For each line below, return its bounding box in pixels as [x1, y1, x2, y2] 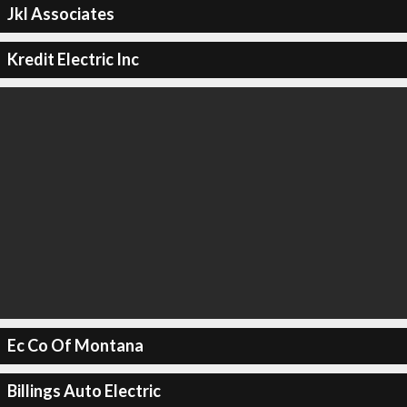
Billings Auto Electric [6, 381, 161, 401]
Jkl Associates [6, 4, 114, 24]
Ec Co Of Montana [6, 335, 144, 355]
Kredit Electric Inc [6, 49, 139, 69]
